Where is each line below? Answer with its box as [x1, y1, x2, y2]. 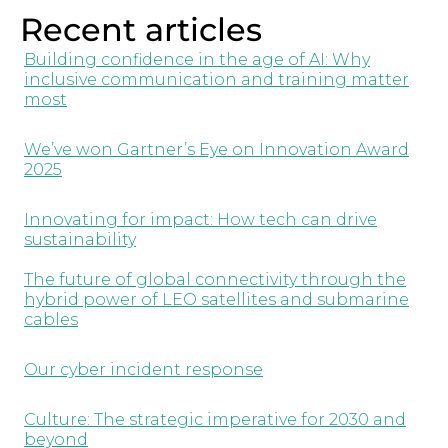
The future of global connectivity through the [24, 270, 406, 289]
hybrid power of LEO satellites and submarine [24, 290, 409, 309]
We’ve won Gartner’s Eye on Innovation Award [24, 140, 409, 159]
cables [24, 310, 78, 329]
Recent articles [20, 10, 262, 49]
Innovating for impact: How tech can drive [24, 210, 377, 229]
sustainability [24, 230, 136, 249]
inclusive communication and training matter [24, 70, 409, 89]
